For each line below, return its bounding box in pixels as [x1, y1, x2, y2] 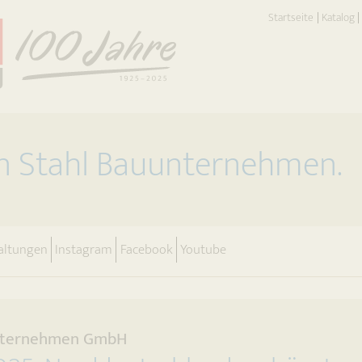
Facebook [120, 238, 173, 261]
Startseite [268, 8, 314, 27]
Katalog [321, 8, 355, 27]
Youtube [180, 238, 226, 261]
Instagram [55, 238, 112, 261]
